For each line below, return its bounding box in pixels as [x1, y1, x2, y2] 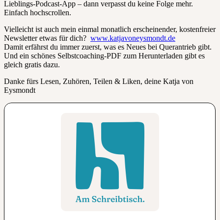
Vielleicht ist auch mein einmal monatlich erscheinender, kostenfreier [4, 25, 216, 33]
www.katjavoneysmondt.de [90, 33, 175, 42]
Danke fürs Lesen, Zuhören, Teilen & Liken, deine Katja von [4, 77, 193, 85]
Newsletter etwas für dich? [4, 33, 90, 42]
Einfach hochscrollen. [4, 8, 71, 17]
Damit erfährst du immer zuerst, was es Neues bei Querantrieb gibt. [4, 42, 212, 51]
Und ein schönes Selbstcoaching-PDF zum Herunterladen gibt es [4, 51, 205, 60]
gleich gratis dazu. [4, 60, 60, 69]
